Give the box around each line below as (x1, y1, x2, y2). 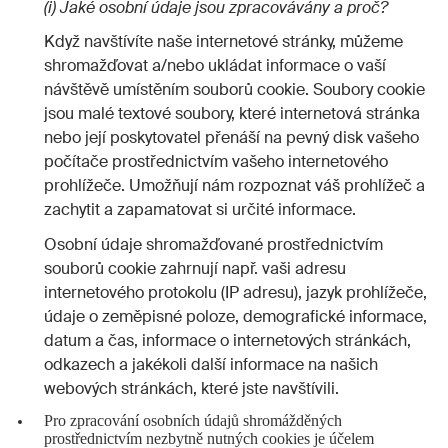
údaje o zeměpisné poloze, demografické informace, (44, 305, 427, 327)
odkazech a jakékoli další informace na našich (44, 353, 378, 375)
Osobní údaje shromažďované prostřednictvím (44, 233, 383, 255)
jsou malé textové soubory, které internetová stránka (44, 103, 420, 125)
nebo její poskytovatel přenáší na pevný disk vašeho (44, 127, 419, 149)
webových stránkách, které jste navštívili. (44, 377, 339, 399)
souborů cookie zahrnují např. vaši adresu (44, 257, 346, 279)
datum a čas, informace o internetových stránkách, (44, 329, 411, 351)
